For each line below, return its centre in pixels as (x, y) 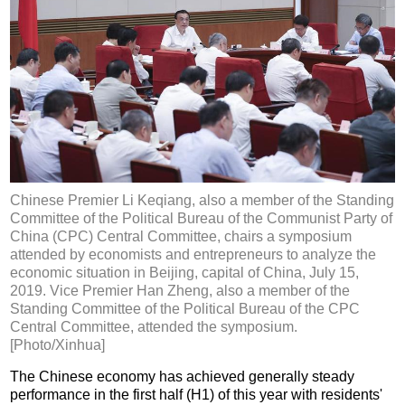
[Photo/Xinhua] (58, 345)
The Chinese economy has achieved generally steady (183, 377)
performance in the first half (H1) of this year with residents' (197, 395)
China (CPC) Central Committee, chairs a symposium (181, 237)
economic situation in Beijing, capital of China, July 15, (185, 273)
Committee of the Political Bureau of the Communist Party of (202, 219)
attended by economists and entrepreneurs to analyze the (193, 255)
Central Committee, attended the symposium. (154, 327)
